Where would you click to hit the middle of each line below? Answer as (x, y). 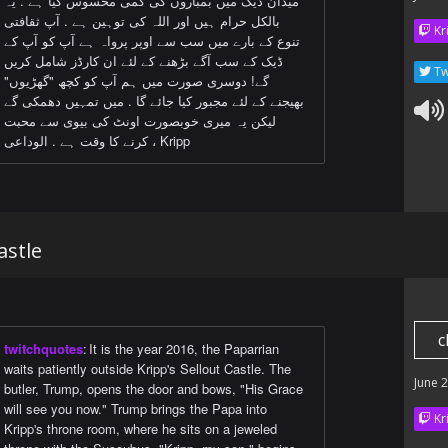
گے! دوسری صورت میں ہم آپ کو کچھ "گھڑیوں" (136, 81)
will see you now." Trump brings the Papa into (135, 409)
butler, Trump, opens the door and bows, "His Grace (153, 389)
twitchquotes (43, 349)
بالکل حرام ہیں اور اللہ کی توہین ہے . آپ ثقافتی (142, 21)
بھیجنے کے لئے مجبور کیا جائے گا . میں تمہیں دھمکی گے (154, 101)
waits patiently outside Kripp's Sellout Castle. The (147, 369)
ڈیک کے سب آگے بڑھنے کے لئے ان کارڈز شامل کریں (143, 61)
